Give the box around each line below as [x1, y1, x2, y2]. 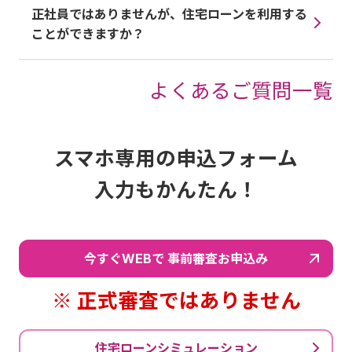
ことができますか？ [31, 25, 145, 42]
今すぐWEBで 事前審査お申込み [84, 251, 268, 267]
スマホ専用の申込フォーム [54, 145, 298, 170]
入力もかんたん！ [94, 177, 258, 202]
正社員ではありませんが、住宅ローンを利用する [31, 5, 307, 22]
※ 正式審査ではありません [51, 288, 301, 313]
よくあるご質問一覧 [149, 78, 333, 103]
